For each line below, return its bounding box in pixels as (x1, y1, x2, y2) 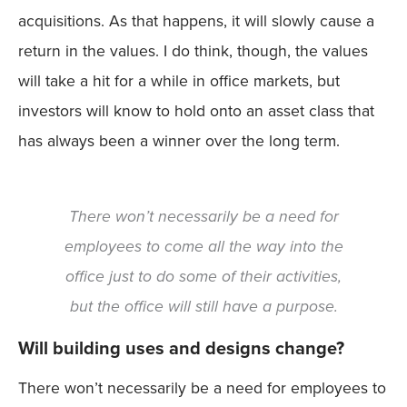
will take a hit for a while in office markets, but (18, 68, 340, 93)
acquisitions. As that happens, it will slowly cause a (18, 8, 374, 33)
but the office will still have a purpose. (69, 293, 338, 318)
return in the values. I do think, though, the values (18, 38, 368, 63)
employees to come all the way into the (64, 233, 343, 258)
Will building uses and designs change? (18, 334, 344, 362)
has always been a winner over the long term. (18, 128, 340, 153)
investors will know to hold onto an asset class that (18, 98, 374, 123)
